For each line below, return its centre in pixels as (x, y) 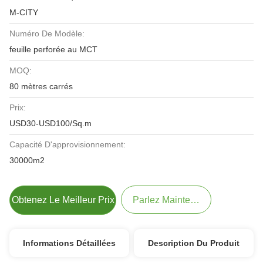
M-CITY (24, 12)
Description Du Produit (194, 243)
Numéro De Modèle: (47, 33)
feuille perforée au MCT (53, 49)
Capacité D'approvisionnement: (68, 144)
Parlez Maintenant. (172, 200)
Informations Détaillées (69, 243)
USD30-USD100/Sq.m (50, 123)
